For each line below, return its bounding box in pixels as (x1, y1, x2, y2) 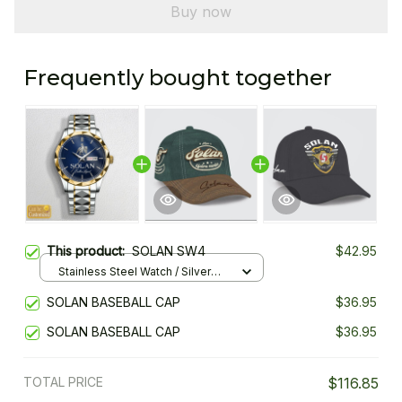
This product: (47, 243, 132, 259)
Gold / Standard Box (58, 281, 163, 295)
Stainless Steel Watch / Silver (58, 264, 211, 278)
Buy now (170, 2, 232, 21)
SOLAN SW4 (132, 243, 205, 259)
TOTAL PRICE (23, 374, 103, 390)
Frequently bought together (23, 65, 332, 92)
